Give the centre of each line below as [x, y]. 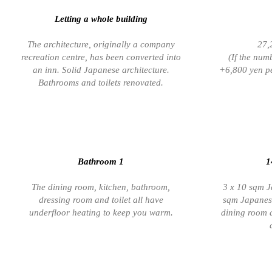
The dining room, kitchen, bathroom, [101, 187]
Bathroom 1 [101, 161]
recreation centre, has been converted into [101, 57]
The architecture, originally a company [101, 44]
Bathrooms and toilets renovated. [101, 82]
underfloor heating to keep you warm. [101, 212]
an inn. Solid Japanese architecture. [101, 70]
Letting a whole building [101, 19]
